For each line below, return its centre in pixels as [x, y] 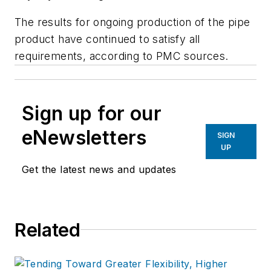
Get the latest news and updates [99, 169]
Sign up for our [92, 113]
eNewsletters [84, 137]
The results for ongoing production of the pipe [132, 22]
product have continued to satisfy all [107, 39]
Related [47, 230]
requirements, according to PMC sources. [122, 56]
